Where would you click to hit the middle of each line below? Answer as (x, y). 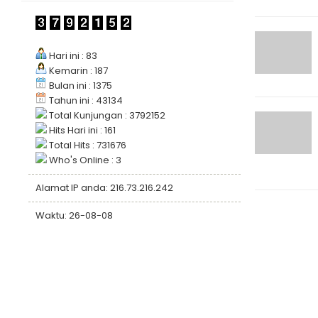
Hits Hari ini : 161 (81, 130)
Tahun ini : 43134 (85, 100)
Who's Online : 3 (84, 160)
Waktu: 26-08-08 (74, 215)
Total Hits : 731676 (87, 145)
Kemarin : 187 (77, 71)
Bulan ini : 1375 (79, 86)
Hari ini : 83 (72, 56)
